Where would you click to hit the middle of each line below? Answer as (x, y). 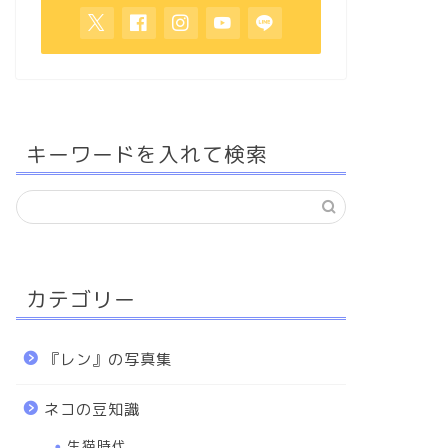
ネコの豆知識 (91, 409)
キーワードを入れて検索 (146, 154)
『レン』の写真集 (107, 359)
